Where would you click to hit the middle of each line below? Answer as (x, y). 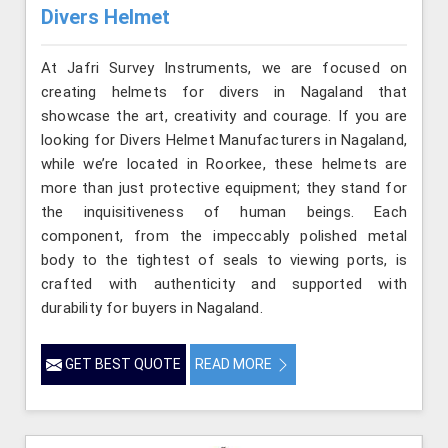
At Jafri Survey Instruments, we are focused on (224, 67)
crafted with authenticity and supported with (224, 283)
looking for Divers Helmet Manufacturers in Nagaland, (224, 139)
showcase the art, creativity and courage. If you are (224, 115)
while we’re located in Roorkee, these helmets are (224, 163)
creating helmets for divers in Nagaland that (224, 91)
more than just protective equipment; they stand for (224, 187)
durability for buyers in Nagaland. (152, 307)
